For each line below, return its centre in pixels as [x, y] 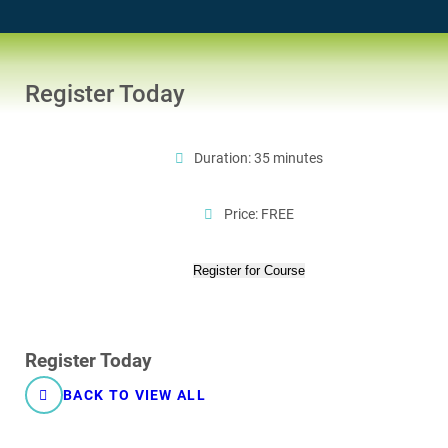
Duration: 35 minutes [257, 157]
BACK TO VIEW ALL [134, 395]
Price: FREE [257, 213]
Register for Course [249, 270]
